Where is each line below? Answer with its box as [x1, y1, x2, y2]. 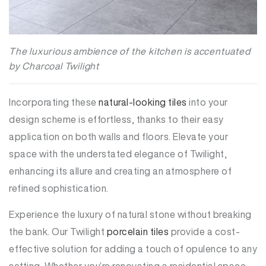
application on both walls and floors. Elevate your [9, 129, 228, 144]
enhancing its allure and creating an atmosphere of [9, 163, 232, 178]
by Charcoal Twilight [9, 58, 100, 73]
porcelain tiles [106, 224, 169, 239]
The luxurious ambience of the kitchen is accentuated [9, 43, 251, 58]
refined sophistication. [9, 180, 109, 195]
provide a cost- [169, 224, 240, 239]
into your [186, 94, 228, 109]
